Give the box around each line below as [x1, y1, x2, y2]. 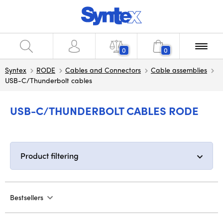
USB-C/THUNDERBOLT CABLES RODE [10, 103, 199, 118]
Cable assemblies [151, 65, 207, 75]
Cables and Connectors [65, 65, 141, 75]
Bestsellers [10, 192, 43, 202]
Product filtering [20, 150, 79, 161]
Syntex [5, 65, 26, 75]
